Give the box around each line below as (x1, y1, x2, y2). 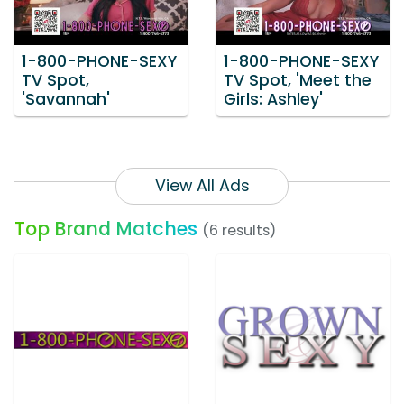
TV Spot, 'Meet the (224, 69, 372, 92)
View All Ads (154, 175, 250, 197)
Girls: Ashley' (224, 88, 323, 111)
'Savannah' (22, 88, 110, 111)
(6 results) (202, 220, 276, 242)
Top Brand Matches (14, 216, 197, 243)
